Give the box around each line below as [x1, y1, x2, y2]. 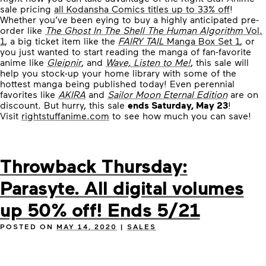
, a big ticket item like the [5, 35, 118, 46]
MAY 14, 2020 [56, 222, 117, 230]
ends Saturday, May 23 [128, 99, 228, 111]
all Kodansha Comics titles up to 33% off [54, 3, 230, 14]
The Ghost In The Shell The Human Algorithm [45, 24, 243, 36]
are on [227, 88, 258, 100]
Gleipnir [47, 56, 81, 68]
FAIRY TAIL [118, 35, 164, 46]
